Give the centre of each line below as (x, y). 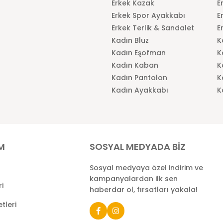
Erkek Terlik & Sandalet (153, 28)
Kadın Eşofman (139, 53)
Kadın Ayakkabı (140, 90)
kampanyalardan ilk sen (133, 179)
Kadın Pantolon (139, 78)
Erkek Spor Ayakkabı (148, 15)
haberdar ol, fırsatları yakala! (143, 190)
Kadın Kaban (135, 65)
